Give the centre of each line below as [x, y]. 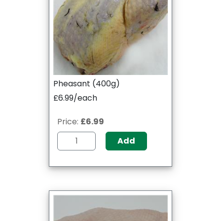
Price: [69, 121]
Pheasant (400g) [87, 83]
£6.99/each [75, 98]
